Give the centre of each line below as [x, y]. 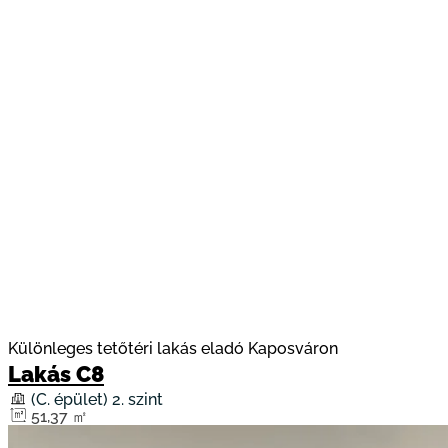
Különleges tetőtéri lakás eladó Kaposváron [173, 348]
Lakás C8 [56, 374]
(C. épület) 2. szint [97, 399]
